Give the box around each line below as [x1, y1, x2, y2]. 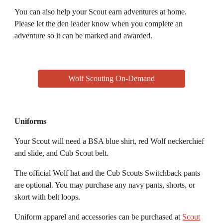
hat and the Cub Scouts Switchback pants [70, 169, 201, 177]
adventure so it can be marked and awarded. [14, 31, 153, 40]
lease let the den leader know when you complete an [19, 19, 183, 28]
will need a [50, 137, 87, 145]
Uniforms [14, 117, 47, 125]
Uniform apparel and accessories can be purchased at [14, 213, 183, 221]
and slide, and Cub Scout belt [14, 149, 107, 157]
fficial [33, 169, 53, 177]
